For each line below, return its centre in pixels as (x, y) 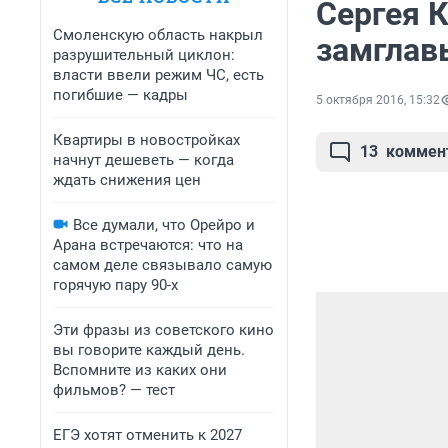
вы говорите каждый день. (149, 350)
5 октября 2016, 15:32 (378, 100)
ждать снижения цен (127, 180)
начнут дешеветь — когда (143, 160)
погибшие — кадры (120, 95)
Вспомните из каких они (140, 370)
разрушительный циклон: (144, 55)
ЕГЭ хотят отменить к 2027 (147, 435)
